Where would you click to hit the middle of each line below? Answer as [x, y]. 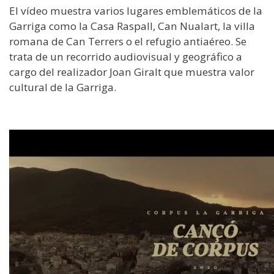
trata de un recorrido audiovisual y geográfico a [126, 56]
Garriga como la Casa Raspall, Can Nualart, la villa [132, 26]
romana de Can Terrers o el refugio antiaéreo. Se [128, 41]
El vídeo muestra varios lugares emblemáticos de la [136, 10]
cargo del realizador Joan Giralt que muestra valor [132, 72]
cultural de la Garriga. [63, 87]
